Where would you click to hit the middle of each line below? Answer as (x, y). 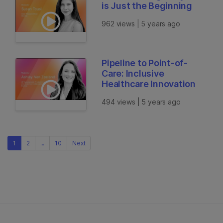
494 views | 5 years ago (141, 102)
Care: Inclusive (133, 74)
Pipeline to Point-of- (145, 63)
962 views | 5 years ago (141, 23)
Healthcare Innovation (149, 84)
